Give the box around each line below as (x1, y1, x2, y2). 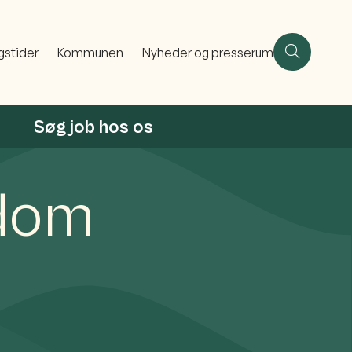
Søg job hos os (33, 115, 153, 138)
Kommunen (57, 45, 123, 61)
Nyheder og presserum (142, 45, 273, 61)
